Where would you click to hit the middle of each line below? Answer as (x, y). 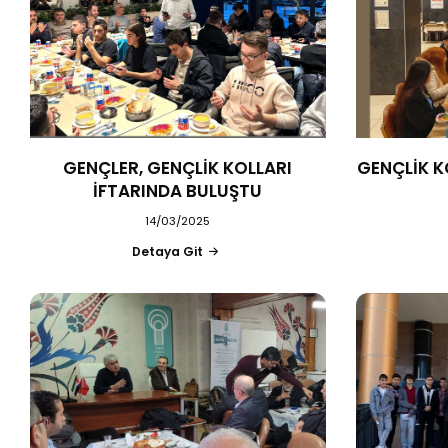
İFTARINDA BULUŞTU (178, 190)
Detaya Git (168, 251)
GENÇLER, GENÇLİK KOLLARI (178, 167)
